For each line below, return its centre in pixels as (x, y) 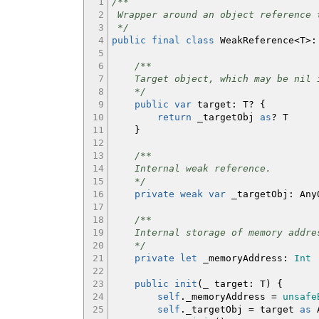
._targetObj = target (240, 309)
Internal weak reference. (192, 168)
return (174, 117)
